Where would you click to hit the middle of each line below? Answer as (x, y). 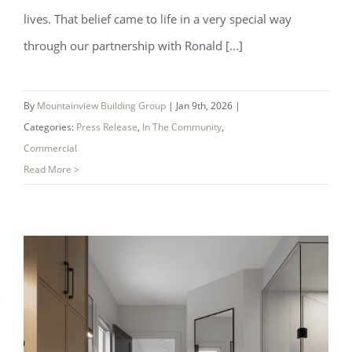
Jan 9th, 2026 (205, 106)
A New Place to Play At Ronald (176, 215)
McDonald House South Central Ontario (176, 244)
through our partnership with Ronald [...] (133, 46)
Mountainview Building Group (103, 106)
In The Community (182, 127)
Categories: (50, 127)
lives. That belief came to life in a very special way (158, 19)
